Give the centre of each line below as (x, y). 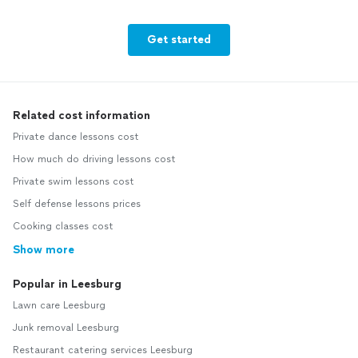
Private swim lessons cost (74, 182)
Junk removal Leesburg (66, 328)
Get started (179, 40)
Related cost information (82, 116)
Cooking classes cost (63, 227)
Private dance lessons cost (76, 137)
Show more (44, 250)
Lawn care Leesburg (59, 306)
